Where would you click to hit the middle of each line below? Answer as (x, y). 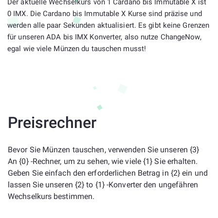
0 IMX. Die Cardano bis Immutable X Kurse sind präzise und (105, 14)
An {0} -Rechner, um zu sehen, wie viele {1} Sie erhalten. (103, 161)
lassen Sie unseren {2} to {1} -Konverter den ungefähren (103, 185)
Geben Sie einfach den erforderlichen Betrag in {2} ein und (108, 173)
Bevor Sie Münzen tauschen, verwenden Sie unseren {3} (104, 150)
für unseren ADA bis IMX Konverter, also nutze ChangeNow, (104, 37)
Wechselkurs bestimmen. (51, 196)
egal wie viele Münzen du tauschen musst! (77, 49)
